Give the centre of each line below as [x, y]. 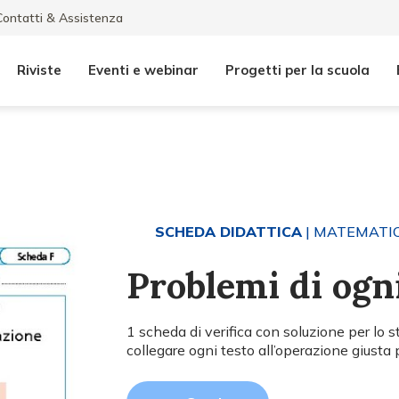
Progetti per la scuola [297, 70]
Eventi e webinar [143, 70]
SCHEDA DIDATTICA [229, 232]
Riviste [39, 70]
